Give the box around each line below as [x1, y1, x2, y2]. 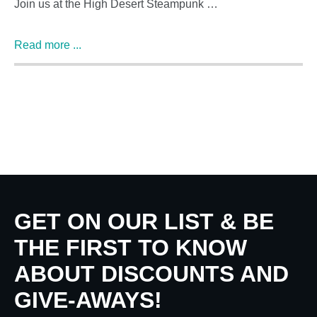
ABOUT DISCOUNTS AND [14, 261, 289, 287]
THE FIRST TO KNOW [14, 235, 247, 261]
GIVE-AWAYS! [14, 287, 162, 313]
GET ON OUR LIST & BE [14, 209, 274, 235]
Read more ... [14, 39, 81, 52]
